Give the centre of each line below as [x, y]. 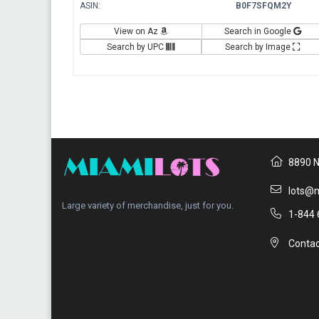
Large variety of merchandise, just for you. [148, 205]
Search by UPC [136, 47]
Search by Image [258, 47]
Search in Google [258, 31]
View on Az [137, 31]
